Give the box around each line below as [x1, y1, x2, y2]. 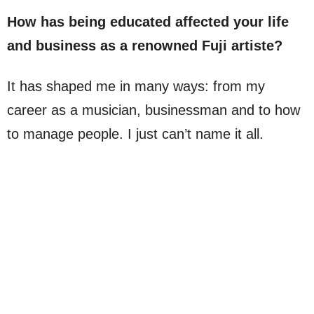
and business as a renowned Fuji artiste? [7, 38, 282, 54]
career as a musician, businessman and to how [7, 102, 300, 118]
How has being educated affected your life [7, 14, 289, 30]
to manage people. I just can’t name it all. [7, 126, 264, 142]
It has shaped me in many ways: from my [7, 78, 265, 95]
